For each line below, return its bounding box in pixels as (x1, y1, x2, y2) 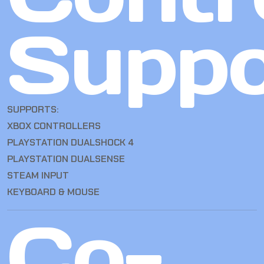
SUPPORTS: (7, 103, 59, 116)
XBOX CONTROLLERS (7, 120, 101, 133)
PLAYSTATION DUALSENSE (7, 153, 125, 166)
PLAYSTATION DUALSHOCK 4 (7, 136, 134, 149)
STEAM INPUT (7, 169, 69, 182)
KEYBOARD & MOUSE (7, 186, 100, 199)
